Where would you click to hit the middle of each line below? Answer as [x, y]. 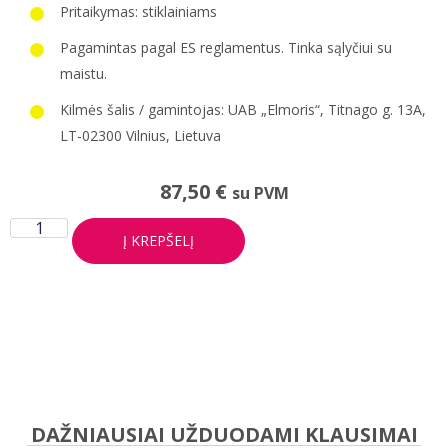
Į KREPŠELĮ [159, 241]
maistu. [83, 73]
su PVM [260, 192]
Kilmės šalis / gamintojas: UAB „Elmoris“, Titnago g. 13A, [243, 109]
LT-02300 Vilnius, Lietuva [140, 135]
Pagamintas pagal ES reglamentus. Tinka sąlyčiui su [226, 47]
